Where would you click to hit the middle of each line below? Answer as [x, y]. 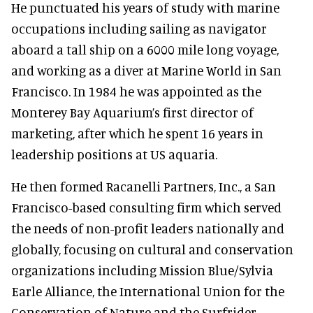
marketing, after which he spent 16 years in [137, 133]
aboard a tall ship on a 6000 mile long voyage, [145, 49]
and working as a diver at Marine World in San [146, 70]
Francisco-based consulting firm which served [146, 207]
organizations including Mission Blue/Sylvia [142, 270]
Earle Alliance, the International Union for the [148, 291]
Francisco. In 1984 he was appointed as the [136, 91]
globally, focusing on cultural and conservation [152, 249]
